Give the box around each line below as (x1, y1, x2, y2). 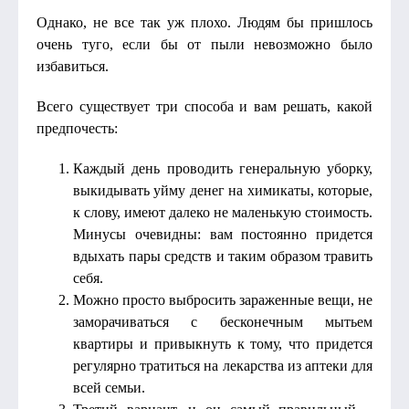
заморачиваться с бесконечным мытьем (73, 314, 372, 330)
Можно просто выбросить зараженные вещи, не (73, 292, 372, 308)
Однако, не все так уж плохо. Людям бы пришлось (37, 15, 372, 30)
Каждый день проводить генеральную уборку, (73, 161, 372, 176)
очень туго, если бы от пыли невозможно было (37, 37, 372, 52)
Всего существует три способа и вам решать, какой (37, 99, 372, 114)
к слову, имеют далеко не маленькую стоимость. (73, 204, 372, 220)
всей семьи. (73, 380, 145, 395)
